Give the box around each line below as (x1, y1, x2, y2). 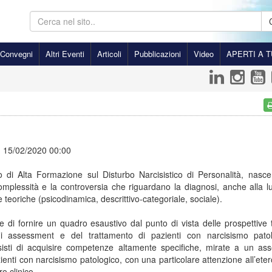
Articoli (97, 48, 121, 59)
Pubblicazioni (134, 48, 181, 59)
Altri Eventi (46, 48, 84, 59)
